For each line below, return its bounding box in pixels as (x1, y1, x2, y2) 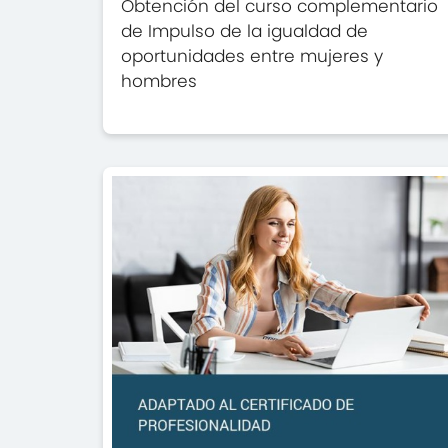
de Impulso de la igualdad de (121, 19, 369, 44)
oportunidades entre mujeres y (121, 44, 384, 69)
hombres (121, 69, 198, 94)
